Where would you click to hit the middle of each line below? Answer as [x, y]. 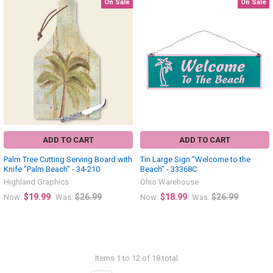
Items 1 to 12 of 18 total [136, 258]
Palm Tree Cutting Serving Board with [68, 160]
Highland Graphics [36, 182]
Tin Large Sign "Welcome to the [195, 160]
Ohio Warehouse [169, 182]
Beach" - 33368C [168, 169]
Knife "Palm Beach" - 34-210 [52, 169]
